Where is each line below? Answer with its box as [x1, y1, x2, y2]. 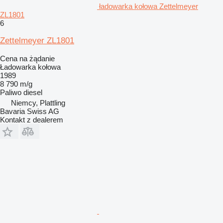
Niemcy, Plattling [11, 98, 65, 107]
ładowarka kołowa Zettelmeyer [99, 1, 198, 10]
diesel [23, 88, 42, 97]
